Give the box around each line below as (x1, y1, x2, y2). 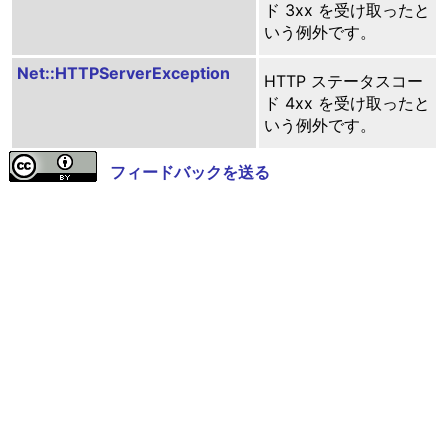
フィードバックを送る (109, 161, 270, 182)
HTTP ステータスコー (263, 70, 423, 91)
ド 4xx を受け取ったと (263, 92, 430, 113)
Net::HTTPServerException (16, 62, 230, 83)
